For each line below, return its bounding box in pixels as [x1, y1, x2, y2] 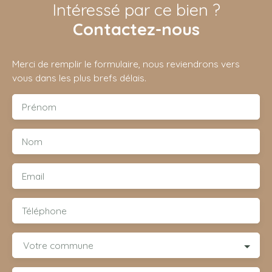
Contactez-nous [72, 19, 200, 40]
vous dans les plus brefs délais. [12, 72, 146, 84]
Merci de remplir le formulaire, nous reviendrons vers [12, 58, 240, 70]
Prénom [22, 101, 56, 114]
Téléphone [22, 205, 67, 217]
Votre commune [23, 239, 93, 252]
